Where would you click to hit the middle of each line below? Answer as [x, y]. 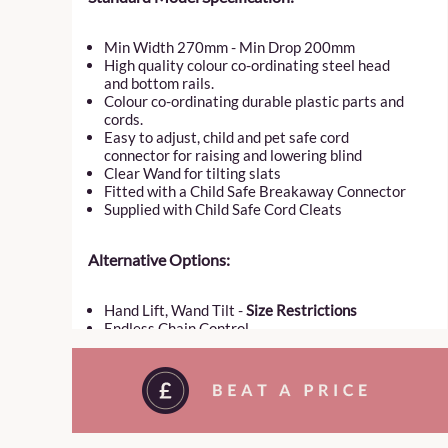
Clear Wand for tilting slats [192, 173]
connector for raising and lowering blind [233, 155]
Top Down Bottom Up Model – [203, 346]
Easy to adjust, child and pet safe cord [226, 137]
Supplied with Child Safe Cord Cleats [223, 209]
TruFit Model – [153, 364]
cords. [123, 119]
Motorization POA [164, 400]
